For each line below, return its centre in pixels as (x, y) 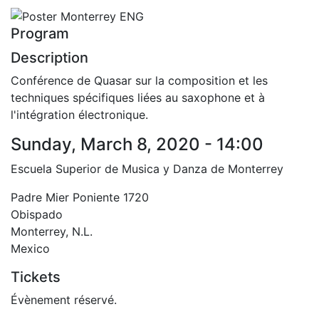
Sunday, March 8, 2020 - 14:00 (137, 144)
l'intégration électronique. (81, 114)
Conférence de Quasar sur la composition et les (139, 80)
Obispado (37, 214)
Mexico (30, 248)
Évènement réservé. (64, 299)
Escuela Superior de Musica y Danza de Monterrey (147, 168)
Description (49, 57)
